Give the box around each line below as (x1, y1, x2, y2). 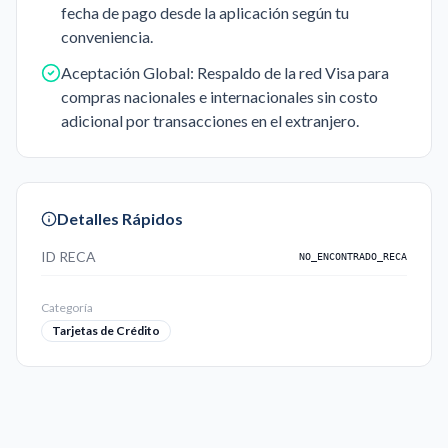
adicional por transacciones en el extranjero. (61, 111, 359, 131)
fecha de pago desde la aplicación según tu (61, 3, 349, 23)
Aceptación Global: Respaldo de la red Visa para (61, 63, 389, 83)
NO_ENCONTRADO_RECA (299, 251, 407, 263)
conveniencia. (61, 27, 153, 47)
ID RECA (41, 248, 96, 266)
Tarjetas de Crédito (52, 323, 160, 339)
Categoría (41, 300, 93, 316)
